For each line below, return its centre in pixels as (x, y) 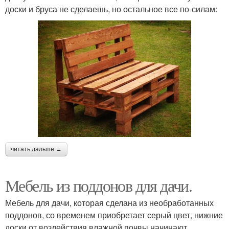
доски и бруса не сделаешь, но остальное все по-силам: (111, 9)
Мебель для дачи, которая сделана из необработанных (109, 203)
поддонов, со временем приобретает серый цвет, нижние (114, 215)
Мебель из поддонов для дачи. (99, 186)
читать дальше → (36, 150)
